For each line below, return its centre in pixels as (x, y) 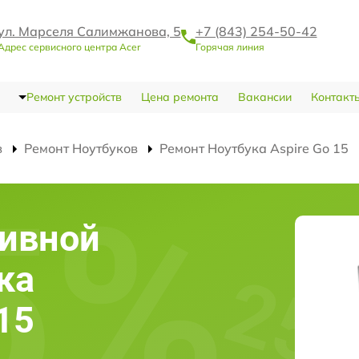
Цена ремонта (179, 97)
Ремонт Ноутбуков (81, 148)
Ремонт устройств (74, 97)
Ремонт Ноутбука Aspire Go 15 (254, 148)
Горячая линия (230, 46)
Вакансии (264, 97)
